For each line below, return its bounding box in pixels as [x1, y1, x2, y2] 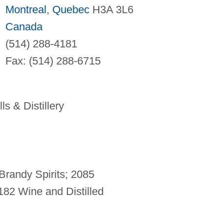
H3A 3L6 [89, 3, 133, 16]
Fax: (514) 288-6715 [5, 54, 101, 67]
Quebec [52, 3, 89, 16]
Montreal [5, 3, 46, 16]
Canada [5, 20, 43, 33]
